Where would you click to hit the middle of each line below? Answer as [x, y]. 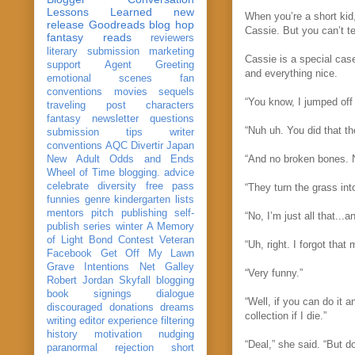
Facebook [69, 253]
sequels [176, 92]
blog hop [172, 24]
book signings [89, 294]
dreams [177, 307]
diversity [117, 186]
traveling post [86, 105]
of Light [65, 240]
